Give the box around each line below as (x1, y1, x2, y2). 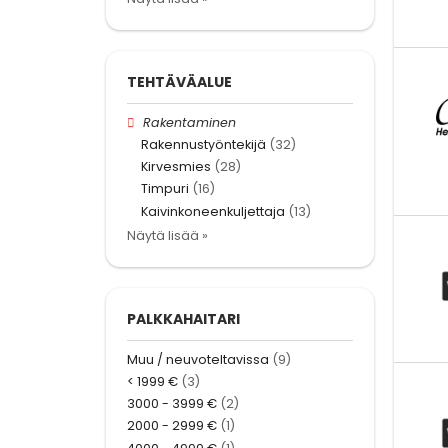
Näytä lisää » (127, 226, 208, 244)
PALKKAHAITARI (127, 308, 240, 329)
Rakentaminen (143, 113, 237, 131)
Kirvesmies (141, 158, 211, 176)
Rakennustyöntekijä (141, 136, 266, 154)
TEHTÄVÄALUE (127, 71, 232, 92)
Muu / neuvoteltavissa (127, 350, 269, 368)
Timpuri (141, 180, 189, 198)
